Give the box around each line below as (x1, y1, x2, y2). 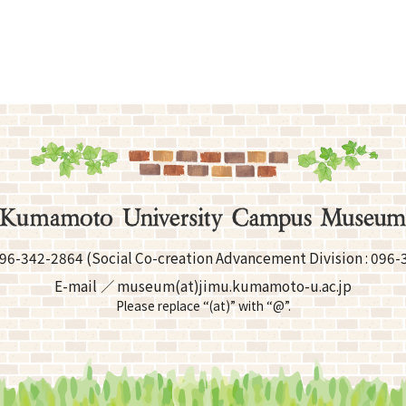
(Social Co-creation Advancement (82, 247, 309, 268)
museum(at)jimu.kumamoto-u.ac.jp (116, 275, 352, 296)
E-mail (54, 275, 98, 296)
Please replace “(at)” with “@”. (115, 296, 291, 315)
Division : (308, 247, 371, 268)
